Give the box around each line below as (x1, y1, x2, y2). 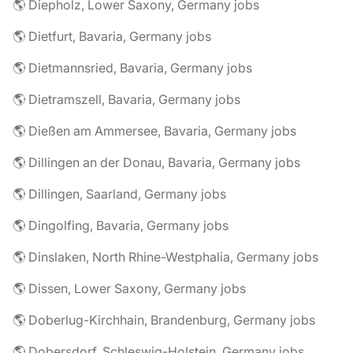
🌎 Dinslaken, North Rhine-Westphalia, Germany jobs (13, 249, 318, 265)
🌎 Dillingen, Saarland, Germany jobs (13, 186, 226, 202)
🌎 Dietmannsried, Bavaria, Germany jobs (13, 60, 252, 76)
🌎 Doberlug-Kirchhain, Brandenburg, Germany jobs (13, 312, 315, 328)
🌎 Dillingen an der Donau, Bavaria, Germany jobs (13, 154, 300, 170)
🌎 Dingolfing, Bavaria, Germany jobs (13, 217, 229, 233)
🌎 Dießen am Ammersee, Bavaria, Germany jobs (13, 123, 296, 139)
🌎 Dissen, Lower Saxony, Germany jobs (13, 281, 246, 296)
